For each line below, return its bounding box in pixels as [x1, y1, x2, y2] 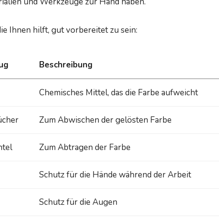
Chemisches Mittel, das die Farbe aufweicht [39, 87, 198, 98]
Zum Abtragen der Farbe [39, 141, 131, 153]
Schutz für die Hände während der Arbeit [39, 169, 191, 180]
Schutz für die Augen [39, 196, 117, 208]
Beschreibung [39, 59, 92, 70]
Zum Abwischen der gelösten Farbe [39, 114, 172, 126]
